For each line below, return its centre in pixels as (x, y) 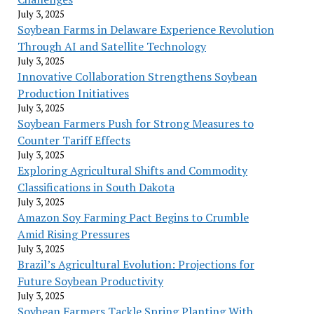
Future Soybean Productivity (90, 281)
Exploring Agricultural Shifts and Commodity (132, 170)
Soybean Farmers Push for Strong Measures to (135, 123)
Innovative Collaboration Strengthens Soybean (137, 76)
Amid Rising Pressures (73, 234)
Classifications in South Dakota (96, 187)
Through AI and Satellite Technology (111, 46)
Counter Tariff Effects (74, 140)
